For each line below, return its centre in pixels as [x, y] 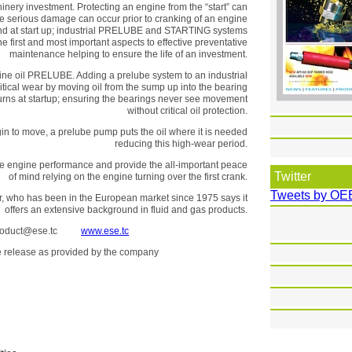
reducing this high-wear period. [181, 143]
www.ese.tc [105, 231]
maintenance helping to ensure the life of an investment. [128, 54]
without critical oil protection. [187, 110]
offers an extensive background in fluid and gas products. [126, 209]
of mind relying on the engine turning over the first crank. [128, 176]
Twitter [293, 176]
